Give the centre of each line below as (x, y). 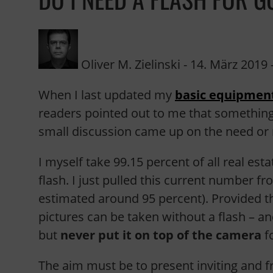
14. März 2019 (229, 64)
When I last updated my (107, 95)
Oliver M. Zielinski (131, 64)
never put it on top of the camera (161, 235)
